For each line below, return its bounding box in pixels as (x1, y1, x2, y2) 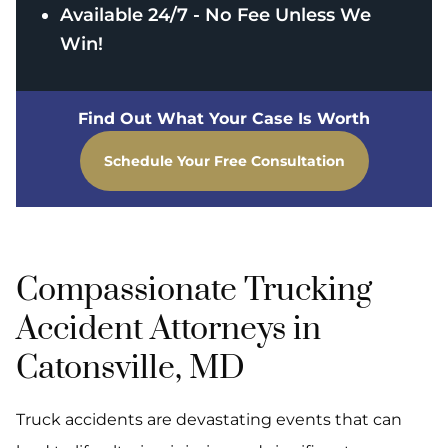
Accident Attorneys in (16, 309, 321, 351)
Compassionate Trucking (16, 270, 372, 312)
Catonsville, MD (16, 348, 245, 390)
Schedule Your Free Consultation (103, 152, 345, 171)
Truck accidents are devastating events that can (16, 410, 402, 430)
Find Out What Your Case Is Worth (78, 109, 370, 129)
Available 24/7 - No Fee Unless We (60, 4, 371, 27)
